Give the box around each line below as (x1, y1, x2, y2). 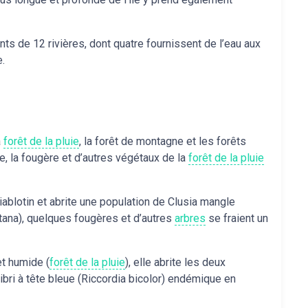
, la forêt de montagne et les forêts (79, 135, 246, 148)
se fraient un (206, 212, 268, 225)
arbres (175, 212, 206, 225)
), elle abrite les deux (125, 256, 225, 269)
